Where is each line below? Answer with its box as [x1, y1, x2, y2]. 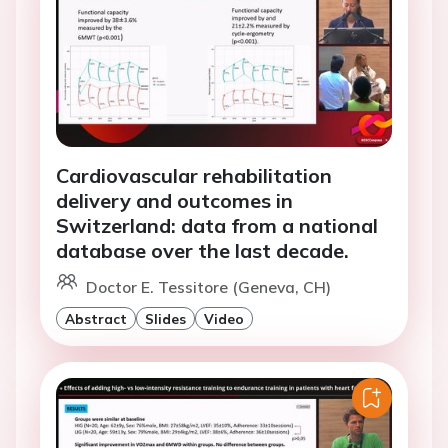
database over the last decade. [56, 238, 349, 264]
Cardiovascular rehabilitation [56, 163, 332, 189]
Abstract [65, 310, 127, 328]
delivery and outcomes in [56, 188, 293, 214]
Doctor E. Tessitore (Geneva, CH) [86, 277, 331, 298]
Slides [145, 310, 186, 328]
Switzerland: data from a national [56, 213, 378, 239]
